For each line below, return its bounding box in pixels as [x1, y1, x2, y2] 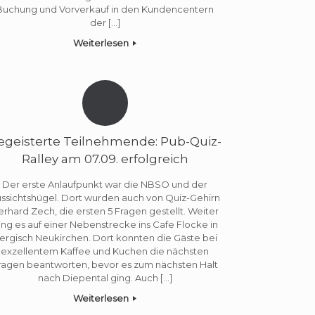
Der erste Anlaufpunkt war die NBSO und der [2, 178, 208, 190]
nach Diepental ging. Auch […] [37, 271, 172, 283]
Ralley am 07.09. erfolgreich [21, 152, 188, 167]
